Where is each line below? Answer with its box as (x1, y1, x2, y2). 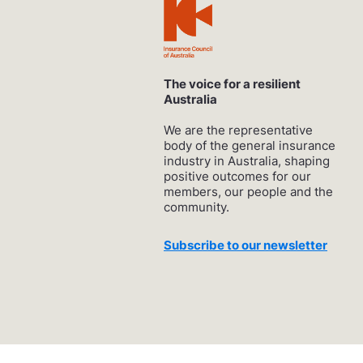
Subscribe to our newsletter (164, 237, 327, 253)
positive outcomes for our (164, 168, 311, 184)
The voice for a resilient (164, 75, 301, 92)
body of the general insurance (164, 137, 335, 153)
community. (164, 199, 229, 215)
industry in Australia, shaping (164, 152, 330, 169)
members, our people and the (164, 183, 333, 199)
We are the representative (164, 122, 313, 138)
